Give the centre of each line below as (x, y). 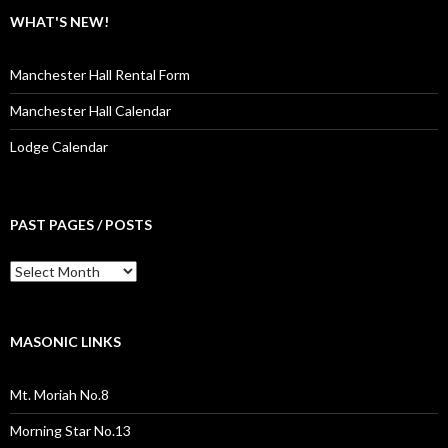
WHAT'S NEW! (59, 21)
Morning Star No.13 (70, 430)
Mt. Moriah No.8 (59, 394)
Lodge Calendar (59, 146)
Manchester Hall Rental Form (100, 74)
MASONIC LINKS (65, 341)
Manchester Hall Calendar (90, 110)
